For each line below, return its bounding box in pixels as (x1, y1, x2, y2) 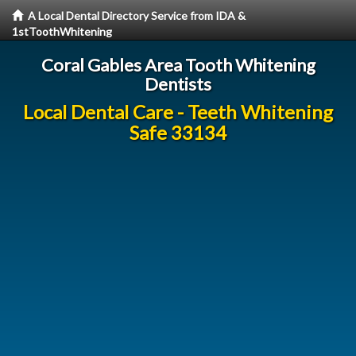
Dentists (145, 73, 211, 95)
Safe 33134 (130, 121, 226, 144)
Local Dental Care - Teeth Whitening (23, 100, 333, 123)
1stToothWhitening (12, 25, 112, 38)
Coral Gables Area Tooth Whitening (41, 54, 315, 75)
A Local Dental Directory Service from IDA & (28, 9, 246, 22)
